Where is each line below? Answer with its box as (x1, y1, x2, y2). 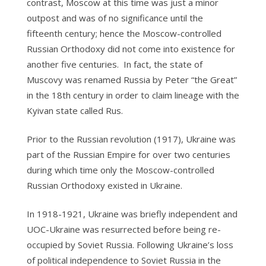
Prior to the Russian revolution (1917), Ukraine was (26, 133, 236, 145)
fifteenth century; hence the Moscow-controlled (26, 27, 221, 39)
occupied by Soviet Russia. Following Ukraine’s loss (26, 239, 233, 251)
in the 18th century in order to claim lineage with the (26, 89, 239, 101)
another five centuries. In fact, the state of (26, 58, 202, 70)
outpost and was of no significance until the (26, 12, 203, 24)
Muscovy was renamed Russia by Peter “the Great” (26, 74, 237, 85)
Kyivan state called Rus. (26, 104, 123, 116)
